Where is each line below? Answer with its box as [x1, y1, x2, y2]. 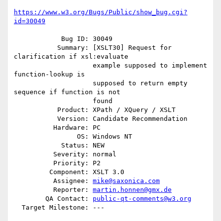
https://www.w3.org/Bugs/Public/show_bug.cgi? [14, 8, 187, 16]
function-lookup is [14, 71, 85, 78]
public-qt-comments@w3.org [93, 195, 191, 203]
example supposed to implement [14, 62, 93, 70]
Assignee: [53, 177, 93, 185]
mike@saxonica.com [93, 177, 160, 185]
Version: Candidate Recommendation [14, 115, 57, 123]
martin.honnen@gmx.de [93, 186, 172, 194]
